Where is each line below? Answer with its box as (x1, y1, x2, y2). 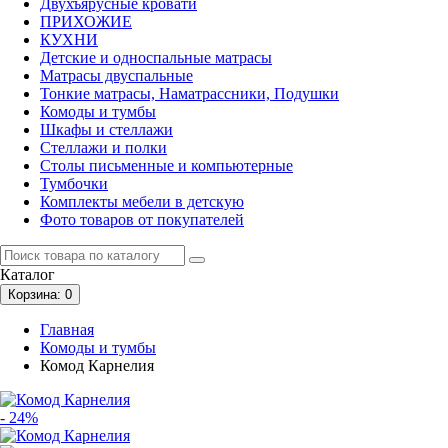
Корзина (8, 287, 57, 303)
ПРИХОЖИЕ (40, 13, 132, 31)
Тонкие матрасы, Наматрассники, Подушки (40, 85, 339, 103)
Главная (40, 321, 94, 339)
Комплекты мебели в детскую (40, 193, 244, 211)
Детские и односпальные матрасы (40, 49, 272, 67)
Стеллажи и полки (40, 139, 167, 157)
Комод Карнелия (40, 357, 154, 375)
